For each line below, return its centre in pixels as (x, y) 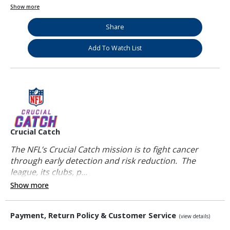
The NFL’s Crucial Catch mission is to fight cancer (104, 149)
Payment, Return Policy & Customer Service (94, 215)
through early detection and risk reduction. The (103, 160)
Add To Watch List (115, 48)
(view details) (195, 216)
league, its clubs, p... (49, 172)
